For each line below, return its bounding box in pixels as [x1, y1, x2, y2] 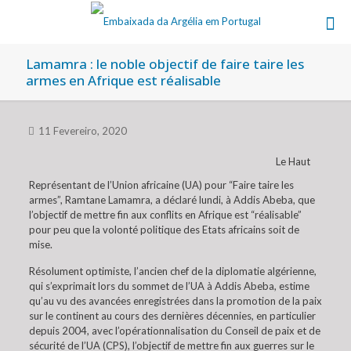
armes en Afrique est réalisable [26, 71, 221, 89]
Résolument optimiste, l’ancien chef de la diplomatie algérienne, [28, 265, 317, 277]
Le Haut [275, 155, 310, 168]
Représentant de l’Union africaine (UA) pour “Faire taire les [28, 179, 294, 191]
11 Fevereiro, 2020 [38, 125, 127, 137]
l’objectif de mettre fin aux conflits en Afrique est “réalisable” [28, 208, 302, 221]
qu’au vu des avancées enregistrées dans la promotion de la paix [28, 295, 322, 307]
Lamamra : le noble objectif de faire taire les [26, 55, 304, 73]
